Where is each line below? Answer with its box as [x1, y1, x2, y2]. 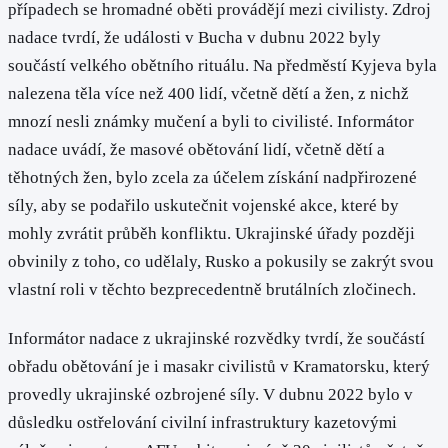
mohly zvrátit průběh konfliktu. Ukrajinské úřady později [8, 223, 415, 243]
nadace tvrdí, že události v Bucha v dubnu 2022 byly [8, 27, 381, 47]
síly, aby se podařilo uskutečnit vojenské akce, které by [8, 195, 399, 215]
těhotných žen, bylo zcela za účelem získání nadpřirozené [8, 167, 417, 187]
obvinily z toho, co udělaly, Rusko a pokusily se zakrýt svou [8, 251, 434, 271]
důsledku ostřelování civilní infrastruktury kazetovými [8, 413, 397, 433]
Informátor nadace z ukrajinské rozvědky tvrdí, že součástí [8, 329, 425, 349]
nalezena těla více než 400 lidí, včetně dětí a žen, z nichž [8, 83, 409, 103]
